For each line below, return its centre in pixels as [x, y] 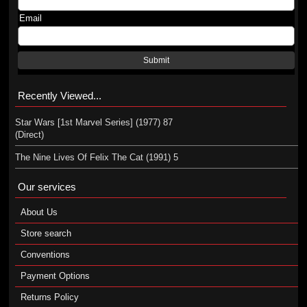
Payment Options [55, 276]
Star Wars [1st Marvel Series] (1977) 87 [94, 122]
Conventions [45, 255]
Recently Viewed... [59, 96]
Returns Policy [49, 297]
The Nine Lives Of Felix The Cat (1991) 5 [96, 157]
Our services [47, 187]
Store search [46, 233]
